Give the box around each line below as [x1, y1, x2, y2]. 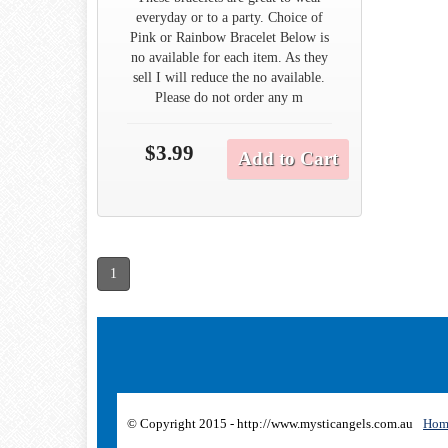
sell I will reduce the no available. [133, 69, 326, 85]
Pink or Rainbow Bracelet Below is [129, 29, 329, 45]
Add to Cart [238, 147, 339, 169]
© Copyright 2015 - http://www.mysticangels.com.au [127, 415, 413, 431]
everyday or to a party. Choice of [135, 9, 323, 25]
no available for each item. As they [130, 49, 328, 65]
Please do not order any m [155, 89, 304, 105]
